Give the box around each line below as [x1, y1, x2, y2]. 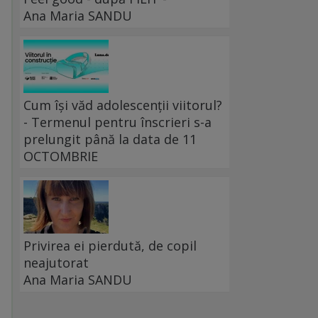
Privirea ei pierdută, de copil [23, 237, 197, 255]
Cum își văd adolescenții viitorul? [23, 97, 222, 114]
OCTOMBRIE [23, 148, 98, 165]
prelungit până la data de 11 [23, 131, 197, 148]
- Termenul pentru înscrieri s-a [23, 114, 212, 131]
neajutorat [23, 254, 89, 272]
